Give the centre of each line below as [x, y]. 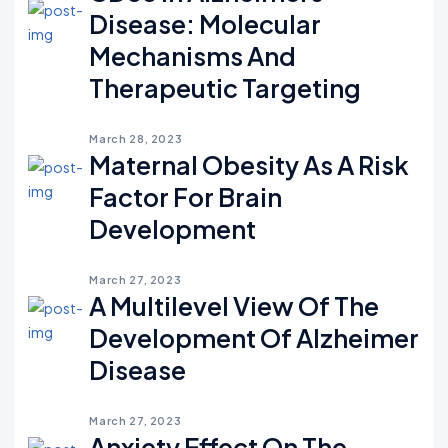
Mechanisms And [193, 56]
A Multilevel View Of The [234, 306]
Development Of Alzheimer [254, 338]
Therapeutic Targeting [225, 88]
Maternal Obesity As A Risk [249, 165]
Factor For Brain [186, 197]
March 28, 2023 [136, 139]
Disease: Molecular [205, 24]
